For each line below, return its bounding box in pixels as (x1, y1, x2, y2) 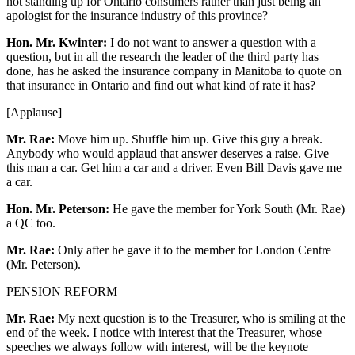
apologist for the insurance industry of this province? (6, 8, 268, 22)
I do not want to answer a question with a (107, 35, 316, 49)
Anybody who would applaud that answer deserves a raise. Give (6, 146, 329, 160)
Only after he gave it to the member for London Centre (55, 242, 331, 257)
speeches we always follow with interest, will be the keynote (6, 339, 308, 353)
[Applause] (6, 105, 62, 119)
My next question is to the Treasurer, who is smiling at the (55, 311, 345, 325)
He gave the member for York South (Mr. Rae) (109, 201, 345, 216)
